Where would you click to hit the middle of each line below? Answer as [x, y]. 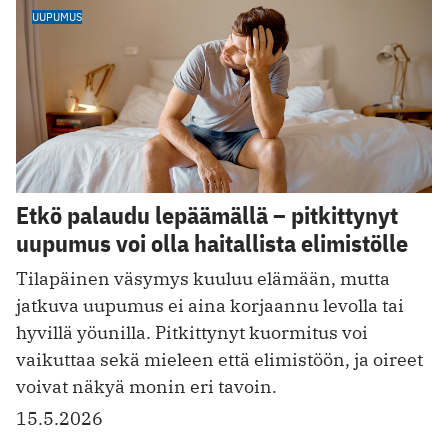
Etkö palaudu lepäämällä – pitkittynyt [207, 215]
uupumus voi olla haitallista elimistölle [212, 243]
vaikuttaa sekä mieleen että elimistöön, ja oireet [219, 360]
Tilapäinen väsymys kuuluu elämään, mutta [203, 279]
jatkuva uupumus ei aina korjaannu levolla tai [210, 306]
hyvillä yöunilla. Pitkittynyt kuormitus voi [192, 333]
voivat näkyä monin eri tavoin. [146, 387]
